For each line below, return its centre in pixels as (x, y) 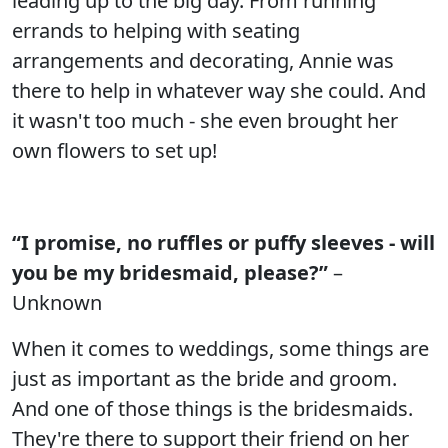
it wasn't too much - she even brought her (205, 120)
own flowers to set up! (114, 150)
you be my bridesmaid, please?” (170, 272)
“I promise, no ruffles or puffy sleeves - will (223, 242)
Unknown (57, 302)
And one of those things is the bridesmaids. (212, 408)
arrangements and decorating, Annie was (203, 60)
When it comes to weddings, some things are (220, 348)
